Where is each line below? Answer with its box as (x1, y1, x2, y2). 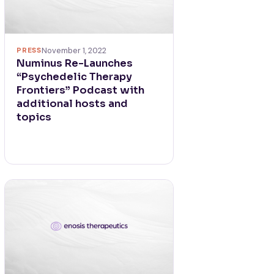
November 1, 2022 (41, 45, 106, 56)
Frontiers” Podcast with (17, 84, 145, 97)
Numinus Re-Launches (17, 57, 133, 70)
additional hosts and (17, 97, 128, 111)
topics (17, 111, 52, 124)
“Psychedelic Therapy (17, 70, 133, 84)
